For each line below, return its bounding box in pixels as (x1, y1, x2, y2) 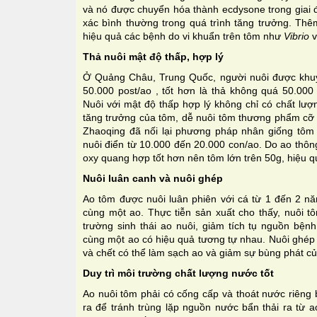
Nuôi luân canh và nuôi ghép (83, 172, 223, 184)
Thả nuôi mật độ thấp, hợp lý (83, 50, 224, 62)
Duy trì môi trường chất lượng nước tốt (83, 267, 274, 279)
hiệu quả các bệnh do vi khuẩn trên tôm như (83, 30, 284, 42)
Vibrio (284, 30, 309, 42)
